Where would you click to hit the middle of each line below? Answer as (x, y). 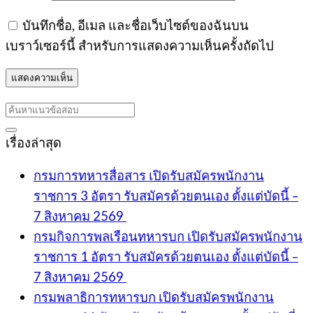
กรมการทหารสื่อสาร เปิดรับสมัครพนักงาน (149, 176)
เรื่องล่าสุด (34, 142)
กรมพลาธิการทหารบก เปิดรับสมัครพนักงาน (154, 297)
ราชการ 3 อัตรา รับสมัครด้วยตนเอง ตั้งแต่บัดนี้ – (166, 196)
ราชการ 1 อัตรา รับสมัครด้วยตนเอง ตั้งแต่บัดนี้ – (166, 257)
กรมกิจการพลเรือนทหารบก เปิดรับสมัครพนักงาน (168, 236)
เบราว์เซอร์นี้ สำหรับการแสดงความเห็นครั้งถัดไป (140, 45)
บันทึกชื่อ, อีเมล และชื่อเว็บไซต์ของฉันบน (136, 25)
